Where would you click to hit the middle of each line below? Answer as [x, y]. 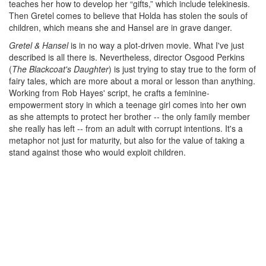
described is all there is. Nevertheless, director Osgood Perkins [127, 57]
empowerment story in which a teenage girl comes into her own [128, 104]
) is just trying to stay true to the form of [182, 69]
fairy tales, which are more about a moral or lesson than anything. [132, 81]
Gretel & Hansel [39, 45]
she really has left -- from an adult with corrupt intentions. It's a [126, 128]
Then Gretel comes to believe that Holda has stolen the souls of [128, 15]
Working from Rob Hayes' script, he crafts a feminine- [109, 93]
